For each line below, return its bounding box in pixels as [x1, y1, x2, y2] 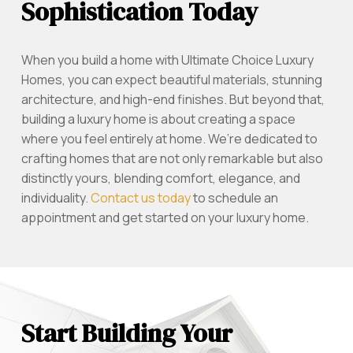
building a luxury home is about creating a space [20, 110, 295, 128]
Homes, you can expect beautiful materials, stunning [20, 71, 322, 89]
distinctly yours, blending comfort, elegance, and [20, 169, 300, 188]
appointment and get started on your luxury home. [20, 209, 309, 227]
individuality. [20, 189, 91, 207]
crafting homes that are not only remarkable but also [20, 150, 323, 168]
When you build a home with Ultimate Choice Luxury [20, 51, 314, 69]
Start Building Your [20, 316, 232, 351]
